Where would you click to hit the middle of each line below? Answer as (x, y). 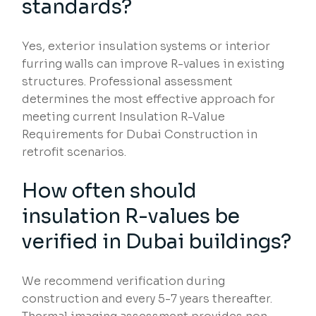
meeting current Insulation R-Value (124, 117)
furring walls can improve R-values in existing (153, 64)
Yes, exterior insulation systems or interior (146, 47)
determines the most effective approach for (149, 99)
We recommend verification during (124, 281)
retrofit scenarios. (74, 152)
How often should (110, 191)
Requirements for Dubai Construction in (140, 135)
